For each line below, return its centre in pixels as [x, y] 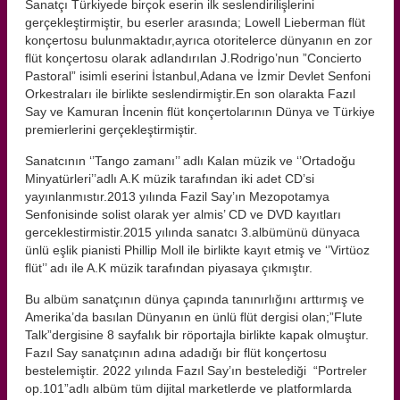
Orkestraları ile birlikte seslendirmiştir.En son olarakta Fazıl [190, 94]
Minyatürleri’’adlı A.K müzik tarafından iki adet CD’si [170, 179]
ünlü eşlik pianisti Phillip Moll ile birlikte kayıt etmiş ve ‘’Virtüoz [197, 250]
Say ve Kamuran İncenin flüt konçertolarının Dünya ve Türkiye [200, 112]
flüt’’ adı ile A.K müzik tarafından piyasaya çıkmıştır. [169, 268]
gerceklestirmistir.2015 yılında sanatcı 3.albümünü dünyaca [192, 233]
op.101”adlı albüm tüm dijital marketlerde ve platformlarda [188, 389]
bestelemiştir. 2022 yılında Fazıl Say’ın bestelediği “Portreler [196, 371]
